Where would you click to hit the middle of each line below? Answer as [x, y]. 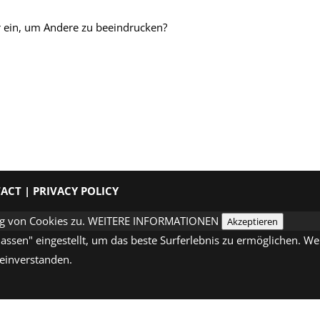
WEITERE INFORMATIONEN [153, 221]
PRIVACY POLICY [76, 191]
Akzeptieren [252, 222]
